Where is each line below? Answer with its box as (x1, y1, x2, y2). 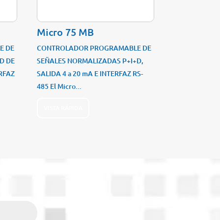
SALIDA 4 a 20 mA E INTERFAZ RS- (37, 69, 143, 79)
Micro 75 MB (37, 26, 94, 39)
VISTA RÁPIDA (44, 103, 83, 112)
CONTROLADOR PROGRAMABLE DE (37, 43, 152, 53)
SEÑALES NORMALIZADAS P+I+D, (37, 56, 144, 66)
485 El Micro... (37, 82, 82, 91)
